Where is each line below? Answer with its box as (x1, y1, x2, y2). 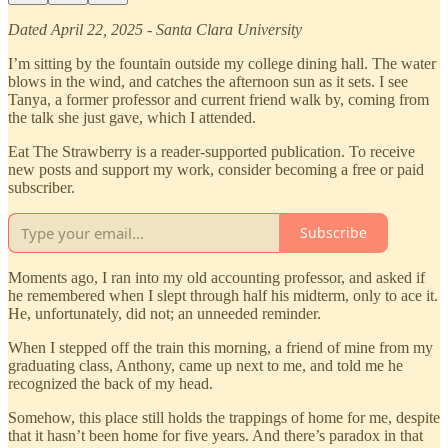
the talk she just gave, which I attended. (8, 108, 256, 126)
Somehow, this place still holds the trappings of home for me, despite (8, 408, 440, 426)
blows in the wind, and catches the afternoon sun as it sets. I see (8, 72, 408, 90)
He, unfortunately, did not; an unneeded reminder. (8, 304, 321, 322)
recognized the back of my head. (8, 374, 213, 392)
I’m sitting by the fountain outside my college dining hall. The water (8, 54, 436, 72)
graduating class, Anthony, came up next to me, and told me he (8, 356, 403, 374)
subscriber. (8, 178, 75, 196)
